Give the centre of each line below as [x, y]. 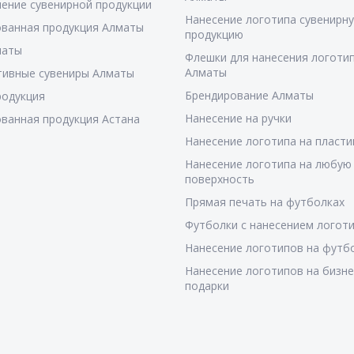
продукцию [214, 34]
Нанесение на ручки [238, 118]
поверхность [219, 179]
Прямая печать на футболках [264, 202]
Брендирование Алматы [249, 95]
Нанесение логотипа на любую [268, 164]
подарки [207, 286]
